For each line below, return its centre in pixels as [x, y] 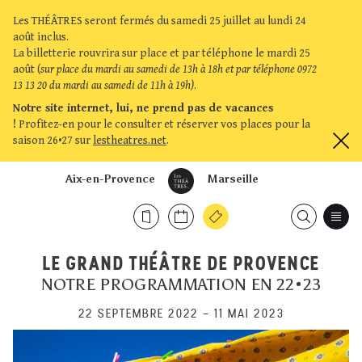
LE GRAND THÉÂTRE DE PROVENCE [181, 263]
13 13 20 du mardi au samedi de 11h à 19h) [103, 86]
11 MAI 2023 [249, 313]
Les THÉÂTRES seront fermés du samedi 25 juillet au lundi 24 [160, 21]
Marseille [233, 179]
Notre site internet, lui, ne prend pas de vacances [143, 108]
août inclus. [41, 37]
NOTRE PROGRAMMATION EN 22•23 [181, 284]
